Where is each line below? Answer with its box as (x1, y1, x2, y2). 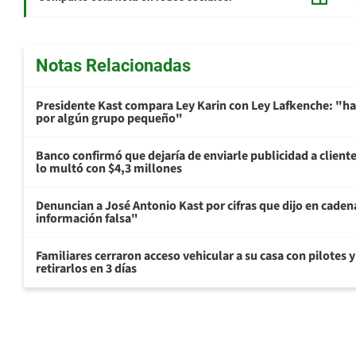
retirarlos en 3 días (36, 260, 137, 278)
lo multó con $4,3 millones (36, 160, 182, 178)
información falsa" (36, 210, 138, 228)
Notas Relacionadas (36, 56, 191, 76)
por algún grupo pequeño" (36, 110, 183, 128)
